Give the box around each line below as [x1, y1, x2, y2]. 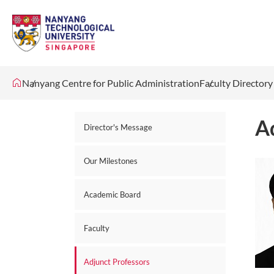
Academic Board [84, 190, 141, 199]
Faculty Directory [199, 77, 273, 89]
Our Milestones [84, 156, 138, 166]
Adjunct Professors [84, 257, 150, 267]
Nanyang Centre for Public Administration [22, 77, 199, 89]
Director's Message [84, 122, 152, 132]
